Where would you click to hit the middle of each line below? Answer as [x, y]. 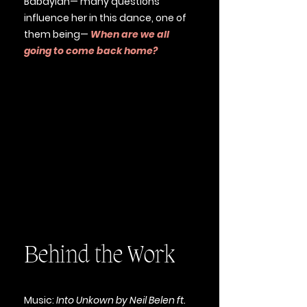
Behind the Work [99, 256]
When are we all [130, 34]
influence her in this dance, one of [105, 18]
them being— [57, 34]
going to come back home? [91, 51]
